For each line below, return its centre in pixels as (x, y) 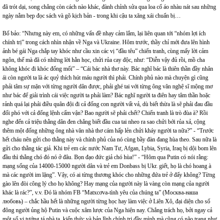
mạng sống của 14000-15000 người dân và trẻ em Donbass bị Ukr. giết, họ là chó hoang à (107, 166)
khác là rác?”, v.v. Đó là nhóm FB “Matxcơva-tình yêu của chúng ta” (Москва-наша (100, 192)
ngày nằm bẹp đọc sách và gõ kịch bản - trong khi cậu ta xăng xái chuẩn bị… (92, 16)
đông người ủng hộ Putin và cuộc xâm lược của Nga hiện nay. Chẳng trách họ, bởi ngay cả (107, 210)
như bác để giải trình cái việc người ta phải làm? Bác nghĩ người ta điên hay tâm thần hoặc (106, 95)
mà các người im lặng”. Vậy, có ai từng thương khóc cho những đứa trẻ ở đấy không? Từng (109, 175)
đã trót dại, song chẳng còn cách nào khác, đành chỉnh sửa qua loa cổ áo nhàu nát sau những (109, 7)
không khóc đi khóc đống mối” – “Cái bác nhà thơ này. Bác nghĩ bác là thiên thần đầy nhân (108, 69)
